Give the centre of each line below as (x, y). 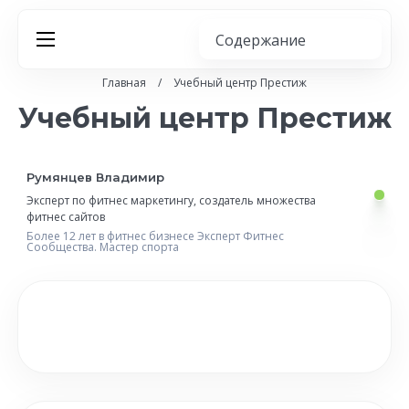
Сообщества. (63, 247)
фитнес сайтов (66, 217)
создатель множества (256, 200)
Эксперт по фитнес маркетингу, (111, 200)
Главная (124, 83)
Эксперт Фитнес (241, 236)
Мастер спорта (139, 247)
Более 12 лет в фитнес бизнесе (112, 236)
